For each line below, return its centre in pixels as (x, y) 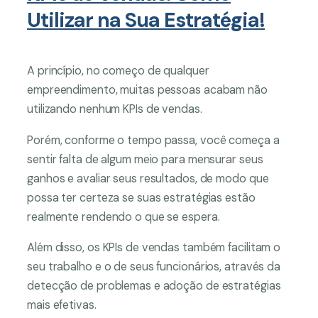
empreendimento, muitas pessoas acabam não (147, 90)
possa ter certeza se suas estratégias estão (141, 197)
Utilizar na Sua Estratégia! (146, 20)
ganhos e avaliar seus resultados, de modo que (148, 178)
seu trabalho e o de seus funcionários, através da (154, 266)
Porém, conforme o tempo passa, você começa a (153, 140)
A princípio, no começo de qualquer (118, 71)
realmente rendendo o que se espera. (124, 216)
